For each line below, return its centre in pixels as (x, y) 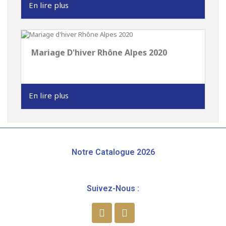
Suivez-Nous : (113, 189)
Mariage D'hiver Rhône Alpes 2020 (99, 53)
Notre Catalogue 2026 (113, 152)
